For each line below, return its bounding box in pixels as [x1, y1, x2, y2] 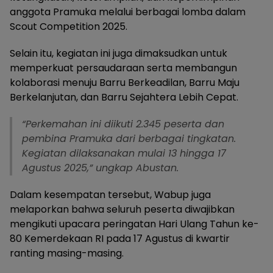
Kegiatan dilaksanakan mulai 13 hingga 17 [22, 146, 226, 161]
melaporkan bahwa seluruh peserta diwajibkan [10, 202, 235, 217]
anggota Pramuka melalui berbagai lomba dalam [10, 5, 246, 19]
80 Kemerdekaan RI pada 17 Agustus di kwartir [10, 232, 230, 246]
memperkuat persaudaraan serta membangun [10, 61, 237, 76]
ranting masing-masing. [10, 246, 124, 261]
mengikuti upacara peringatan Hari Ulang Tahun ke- [10, 217, 259, 232]
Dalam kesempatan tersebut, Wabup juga [10, 188, 211, 202]
